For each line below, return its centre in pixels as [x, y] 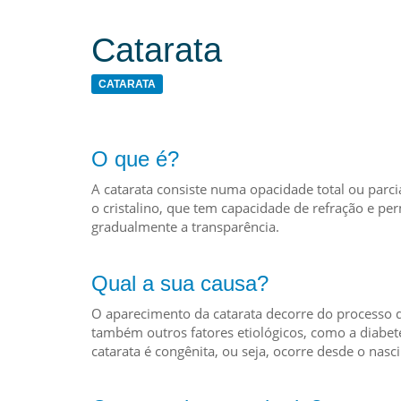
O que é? [135, 159]
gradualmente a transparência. [185, 226]
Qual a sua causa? [180, 283]
